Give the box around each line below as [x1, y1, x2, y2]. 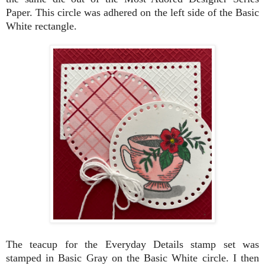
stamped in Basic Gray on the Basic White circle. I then [6, 251, 259, 264]
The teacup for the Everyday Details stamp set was [6, 238, 259, 250]
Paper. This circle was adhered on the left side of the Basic [6, 6, 259, 18]
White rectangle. [6, 20, 77, 32]
